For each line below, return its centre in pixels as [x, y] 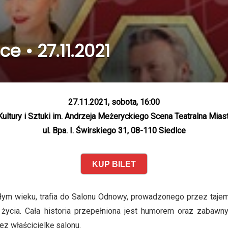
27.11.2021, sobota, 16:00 [114, 102]
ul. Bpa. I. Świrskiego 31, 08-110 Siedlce [114, 131]
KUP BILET [114, 164]
